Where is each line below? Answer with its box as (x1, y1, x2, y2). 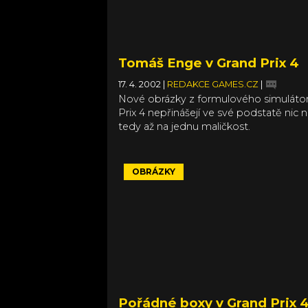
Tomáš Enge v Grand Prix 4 (118, 54, 299, 71)
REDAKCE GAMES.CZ (167, 78, 261, 89)
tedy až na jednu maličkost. (118, 120, 250, 133)
